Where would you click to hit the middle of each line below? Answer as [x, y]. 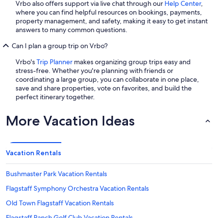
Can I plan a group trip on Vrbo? [60, 45]
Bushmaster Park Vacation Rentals [56, 173]
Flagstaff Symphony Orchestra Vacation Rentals [77, 188]
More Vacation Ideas [70, 120]
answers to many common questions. [72, 29]
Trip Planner [54, 62]
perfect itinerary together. [55, 97]
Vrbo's [26, 62]
